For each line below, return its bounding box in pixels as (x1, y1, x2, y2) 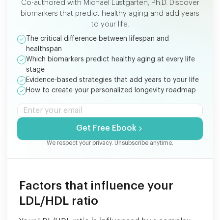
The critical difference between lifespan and (26, 35, 169, 42)
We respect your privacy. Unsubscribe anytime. (47, 139, 173, 146)
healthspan (26, 45, 62, 53)
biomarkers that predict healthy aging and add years (21, 9, 199, 17)
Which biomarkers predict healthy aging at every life (26, 55, 195, 63)
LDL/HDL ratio (19, 194, 98, 207)
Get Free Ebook (76, 124, 137, 133)
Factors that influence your (19, 179, 173, 192)
